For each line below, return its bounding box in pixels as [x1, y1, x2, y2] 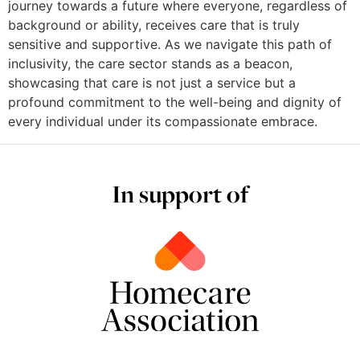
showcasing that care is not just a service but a [8, 74, 296, 91]
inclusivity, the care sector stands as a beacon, [8, 55, 292, 72]
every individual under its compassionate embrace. [8, 112, 317, 129]
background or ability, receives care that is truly [8, 16, 300, 33]
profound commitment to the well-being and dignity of [8, 93, 342, 110]
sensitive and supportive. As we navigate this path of [8, 35, 332, 52]
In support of [112, 177, 248, 211]
